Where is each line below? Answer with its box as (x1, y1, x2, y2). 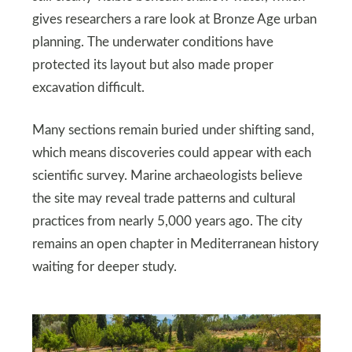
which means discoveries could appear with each (31, 146, 311, 159)
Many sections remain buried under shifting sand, (31, 123, 314, 137)
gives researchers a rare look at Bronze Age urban (31, 13, 317, 26)
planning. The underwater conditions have (31, 35, 273, 49)
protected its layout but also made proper (31, 58, 273, 71)
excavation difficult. (31, 81, 145, 94)
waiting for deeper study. (31, 260, 177, 273)
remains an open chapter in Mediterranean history (31, 237, 319, 251)
